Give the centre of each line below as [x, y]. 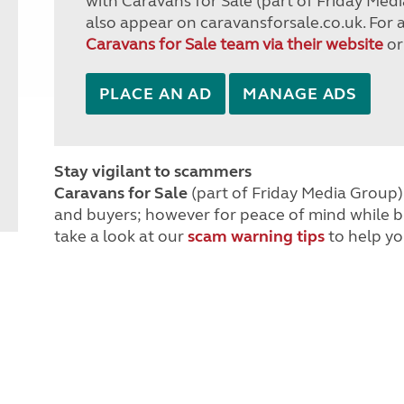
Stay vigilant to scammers [153, 171]
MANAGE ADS [300, 94]
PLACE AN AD [156, 94]
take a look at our [121, 236]
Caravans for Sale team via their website [235, 44]
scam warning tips [257, 236]
